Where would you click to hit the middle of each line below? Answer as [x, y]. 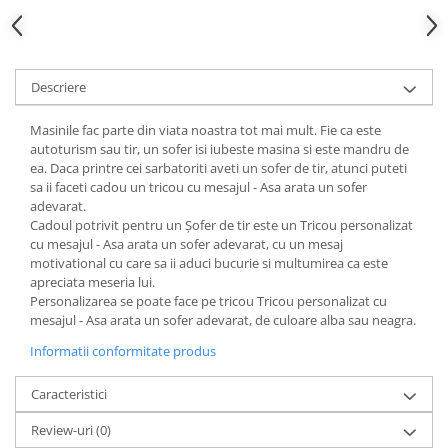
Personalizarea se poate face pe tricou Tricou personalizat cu [208, 301]
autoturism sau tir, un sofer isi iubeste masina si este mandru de [219, 149]
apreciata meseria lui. [92, 282]
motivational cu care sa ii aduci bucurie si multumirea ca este [209, 263]
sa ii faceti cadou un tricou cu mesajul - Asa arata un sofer [198, 187]
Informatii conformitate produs [123, 351]
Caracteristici [69, 394]
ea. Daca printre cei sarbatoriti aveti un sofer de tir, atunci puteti [218, 168]
